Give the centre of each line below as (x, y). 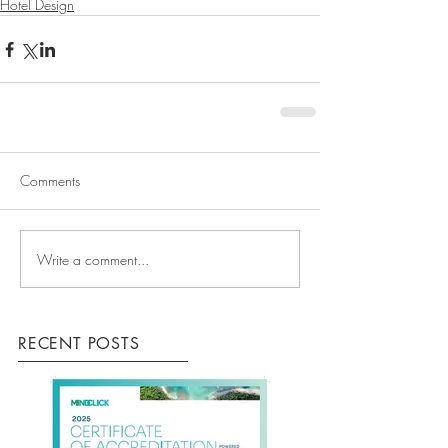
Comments (50, 181)
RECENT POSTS (79, 344)
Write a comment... (93, 259)
